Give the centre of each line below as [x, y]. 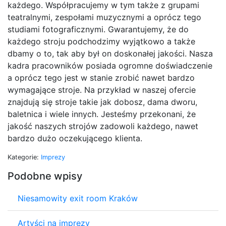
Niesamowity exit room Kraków [78, 198]
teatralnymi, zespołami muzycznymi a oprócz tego [104, 17]
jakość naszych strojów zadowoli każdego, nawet [103, 126]
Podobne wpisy [45, 176]
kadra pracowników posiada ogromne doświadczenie [110, 65]
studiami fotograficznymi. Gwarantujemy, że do [98, 29]
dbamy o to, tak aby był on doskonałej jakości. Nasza [110, 53]
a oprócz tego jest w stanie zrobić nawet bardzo [101, 77]
